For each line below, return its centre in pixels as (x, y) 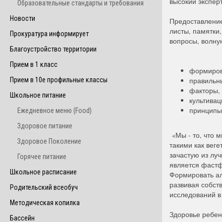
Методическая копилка (45, 203)
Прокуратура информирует (49, 34)
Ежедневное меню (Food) (55, 111)
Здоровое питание (45, 126)
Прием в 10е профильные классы (59, 80)
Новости (23, 18)
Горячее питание (42, 157)
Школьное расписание (43, 172)
